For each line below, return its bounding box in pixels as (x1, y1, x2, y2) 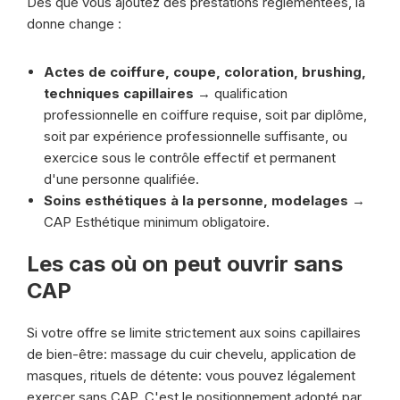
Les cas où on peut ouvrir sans (27, 251, 343, 277)
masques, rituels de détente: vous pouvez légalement (27, 367, 355, 384)
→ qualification (194, 85, 287, 102)
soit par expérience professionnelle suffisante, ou (44, 128, 347, 145)
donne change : (27, 15, 121, 32)
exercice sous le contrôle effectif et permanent (44, 149, 336, 166)
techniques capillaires (44, 85, 194, 102)
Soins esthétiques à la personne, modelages (44, 192, 348, 209)
